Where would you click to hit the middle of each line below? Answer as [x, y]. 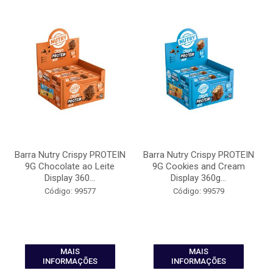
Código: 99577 [70, 191]
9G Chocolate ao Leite [70, 166]
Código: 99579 [198, 191]
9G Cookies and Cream [198, 166]
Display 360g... [198, 178]
